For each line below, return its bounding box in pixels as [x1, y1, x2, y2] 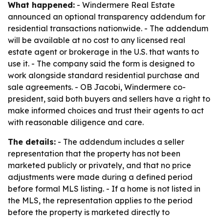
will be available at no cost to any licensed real [8, 35, 185, 45]
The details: [8, 137, 56, 147]
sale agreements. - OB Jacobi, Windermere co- [8, 82, 186, 92]
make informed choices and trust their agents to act [8, 106, 204, 115]
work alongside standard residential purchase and [8, 70, 199, 80]
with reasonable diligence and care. [8, 117, 144, 127]
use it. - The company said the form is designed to [8, 59, 195, 68]
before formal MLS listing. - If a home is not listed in [8, 184, 200, 194]
